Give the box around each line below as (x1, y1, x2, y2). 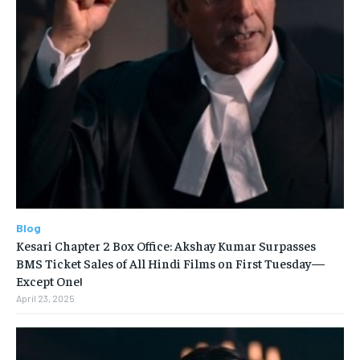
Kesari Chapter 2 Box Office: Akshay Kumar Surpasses (16, 237, 316, 254)
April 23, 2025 (16, 292, 75, 305)
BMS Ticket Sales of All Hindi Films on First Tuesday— (16, 255, 325, 272)
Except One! (16, 272, 82, 289)
